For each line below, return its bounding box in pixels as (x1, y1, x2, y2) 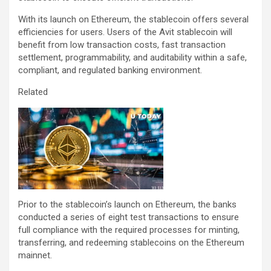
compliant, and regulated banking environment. (18, 65, 202, 76)
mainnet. (18, 250, 52, 261)
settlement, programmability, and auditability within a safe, (18, 52, 247, 63)
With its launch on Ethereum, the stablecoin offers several (18, 14, 249, 25)
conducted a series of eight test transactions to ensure (18, 212, 239, 223)
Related (18, 87, 48, 97)
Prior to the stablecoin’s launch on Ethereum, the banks (18, 199, 237, 211)
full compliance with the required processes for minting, (18, 224, 240, 236)
